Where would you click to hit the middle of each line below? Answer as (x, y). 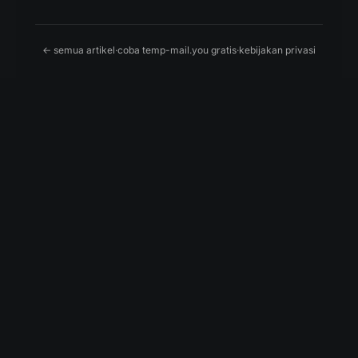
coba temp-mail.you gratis (177, 50)
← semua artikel (79, 50)
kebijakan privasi (277, 50)
